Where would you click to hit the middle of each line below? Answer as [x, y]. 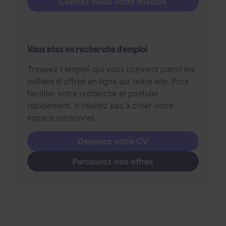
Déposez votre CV [113, 142]
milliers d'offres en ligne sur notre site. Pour [108, 81]
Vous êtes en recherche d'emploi [87, 50]
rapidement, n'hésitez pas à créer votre [100, 106]
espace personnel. [63, 118]
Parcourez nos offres [113, 162]
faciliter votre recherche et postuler [93, 94]
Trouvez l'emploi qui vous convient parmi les [111, 69]
